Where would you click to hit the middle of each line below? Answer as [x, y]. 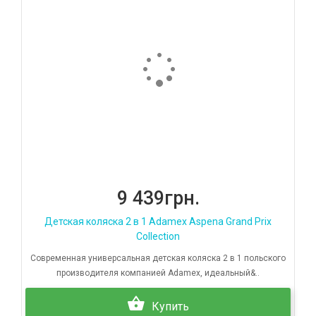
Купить [170, 307]
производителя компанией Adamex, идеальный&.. [158, 273]
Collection [158, 237]
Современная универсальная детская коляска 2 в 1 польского [158, 259]
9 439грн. [158, 199]
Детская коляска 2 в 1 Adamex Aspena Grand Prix [158, 222]
